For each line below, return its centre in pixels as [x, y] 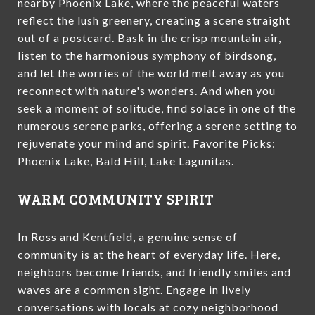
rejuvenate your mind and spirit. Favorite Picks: [147, 143]
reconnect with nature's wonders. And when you [147, 90]
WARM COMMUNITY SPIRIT [116, 198]
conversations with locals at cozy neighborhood [148, 307]
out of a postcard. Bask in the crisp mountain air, [149, 37]
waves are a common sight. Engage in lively [134, 289]
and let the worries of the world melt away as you [151, 72]
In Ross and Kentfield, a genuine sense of [128, 236]
